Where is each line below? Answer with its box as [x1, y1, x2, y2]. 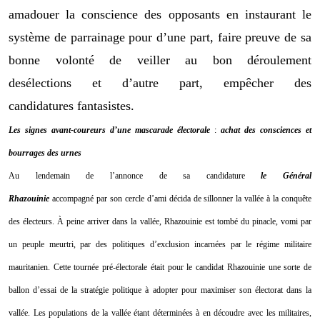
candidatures [9, 98, 74, 113]
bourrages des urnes [9, 147, 81, 158]
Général [283, 170, 311, 181]
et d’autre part [92, 75, 199, 90]
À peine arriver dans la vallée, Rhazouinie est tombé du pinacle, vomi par [57, 216, 312, 226]
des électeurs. [9, 216, 55, 226]
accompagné [51, 193, 94, 204]
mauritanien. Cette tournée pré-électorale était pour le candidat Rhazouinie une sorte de [9, 261, 311, 272]
